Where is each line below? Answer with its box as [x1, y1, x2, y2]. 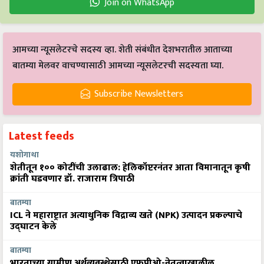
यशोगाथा [10, 148, 39, 162]
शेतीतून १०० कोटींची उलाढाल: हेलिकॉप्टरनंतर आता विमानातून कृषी [10, 160, 250, 176]
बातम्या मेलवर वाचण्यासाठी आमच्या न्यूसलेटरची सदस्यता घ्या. [12, 58, 223, 74]
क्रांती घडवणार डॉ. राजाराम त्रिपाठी [10, 171, 134, 187]
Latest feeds [9, 127, 74, 146]
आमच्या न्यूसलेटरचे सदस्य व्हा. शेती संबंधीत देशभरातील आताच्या [12, 42, 232, 58]
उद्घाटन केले [10, 219, 57, 235]
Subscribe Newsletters [94, 86, 183, 103]
